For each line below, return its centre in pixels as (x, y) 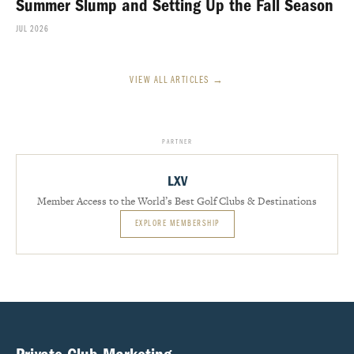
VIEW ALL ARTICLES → (177, 80)
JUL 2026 (32, 30)
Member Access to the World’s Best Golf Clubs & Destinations (177, 201)
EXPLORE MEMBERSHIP (177, 224)
